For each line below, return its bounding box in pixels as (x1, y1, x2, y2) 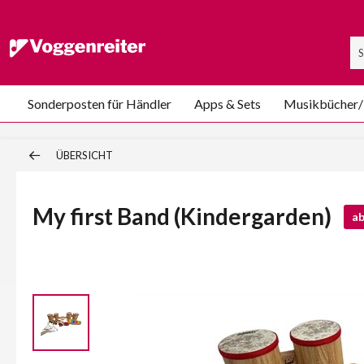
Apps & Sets (194, 96, 261, 111)
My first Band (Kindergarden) (32, 202, 336, 230)
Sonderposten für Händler (28, 96, 171, 111)
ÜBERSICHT (56, 149, 113, 162)
